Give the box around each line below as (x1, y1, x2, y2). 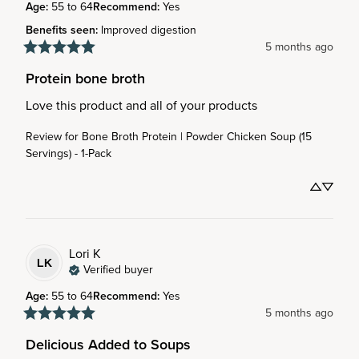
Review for (26, 127, 79, 145)
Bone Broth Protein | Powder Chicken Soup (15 (82, 127, 312, 145)
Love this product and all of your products (26, 95, 257, 115)
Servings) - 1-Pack (26, 144, 111, 162)
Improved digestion (101, 21, 196, 38)
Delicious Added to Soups (26, 333, 191, 355)
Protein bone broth (26, 67, 145, 89)
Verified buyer (83, 261, 153, 278)
